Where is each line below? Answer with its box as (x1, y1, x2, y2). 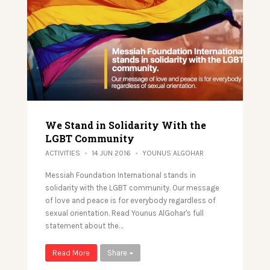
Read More (52, 248, 90, 257)
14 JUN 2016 (92, 148, 133, 157)
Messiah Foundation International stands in (45, 170, 196, 180)
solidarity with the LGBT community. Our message (45, 183, 219, 192)
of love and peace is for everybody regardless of (45, 195, 216, 205)
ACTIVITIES (45, 148, 80, 157)
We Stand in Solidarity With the (45, 118, 206, 131)
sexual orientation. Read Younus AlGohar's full (45, 208, 204, 218)
